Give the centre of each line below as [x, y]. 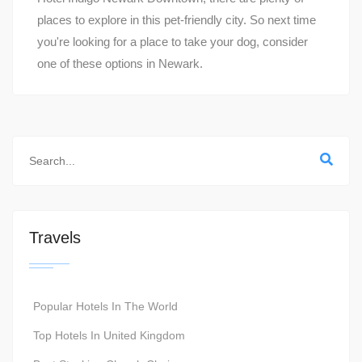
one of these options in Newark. [120, 63]
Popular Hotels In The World [105, 306]
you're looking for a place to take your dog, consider [173, 42]
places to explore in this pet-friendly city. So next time [177, 20]
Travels [55, 238]
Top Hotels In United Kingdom [109, 335]
